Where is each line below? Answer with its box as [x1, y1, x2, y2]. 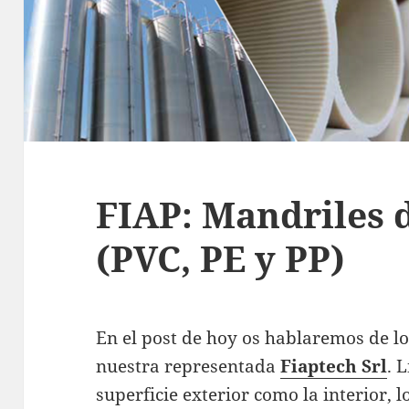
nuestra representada [96, 353, 281, 378]
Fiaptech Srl [280, 353, 388, 378]
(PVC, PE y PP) [96, 233, 346, 282]
